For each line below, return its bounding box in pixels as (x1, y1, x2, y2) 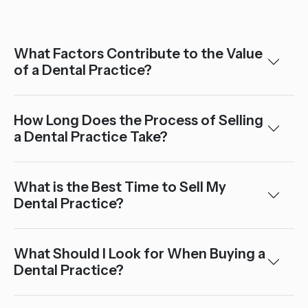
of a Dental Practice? (14, 62, 152, 78)
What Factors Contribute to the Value (14, 45, 263, 62)
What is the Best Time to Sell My (14, 179, 226, 195)
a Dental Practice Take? (14, 129, 168, 145)
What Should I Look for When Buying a (14, 245, 265, 262)
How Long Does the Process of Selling (14, 112, 263, 129)
